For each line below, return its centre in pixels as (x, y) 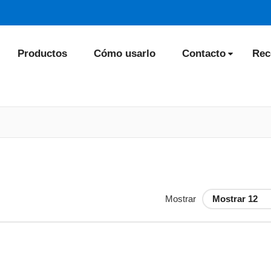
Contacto (204, 54)
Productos (42, 54)
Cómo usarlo (125, 54)
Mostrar (181, 199)
